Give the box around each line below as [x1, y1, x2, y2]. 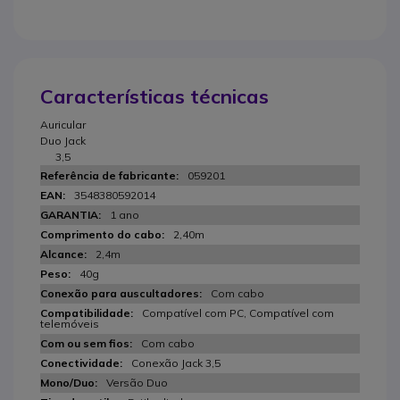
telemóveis [40, 317, 99, 330]
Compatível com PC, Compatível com [142, 306, 334, 320]
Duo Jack [40, 134, 86, 147]
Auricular [40, 118, 86, 131]
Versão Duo [106, 376, 168, 389]
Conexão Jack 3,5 [131, 356, 221, 370]
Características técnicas [40, 84, 269, 109]
